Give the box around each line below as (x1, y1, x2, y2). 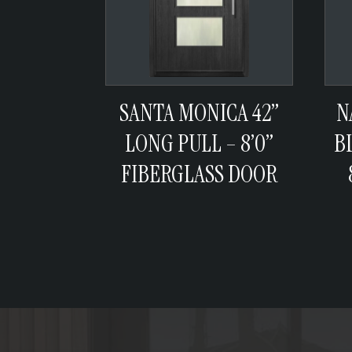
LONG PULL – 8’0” (124, 127, 273, 159)
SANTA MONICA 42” (119, 97, 279, 128)
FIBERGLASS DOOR (120, 158, 277, 189)
